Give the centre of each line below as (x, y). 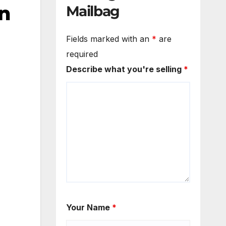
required (82, 54)
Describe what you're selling (125, 69)
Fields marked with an (109, 39)
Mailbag (93, 11)
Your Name (89, 208)
